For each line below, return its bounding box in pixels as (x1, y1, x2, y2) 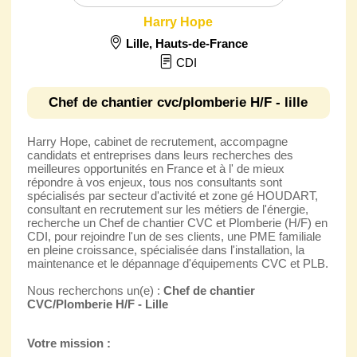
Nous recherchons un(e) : (26, 283, 163, 297)
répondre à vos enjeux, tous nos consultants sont (26, 175, 282, 189)
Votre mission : (26, 335, 111, 350)
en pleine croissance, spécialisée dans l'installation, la (26, 242, 304, 257)
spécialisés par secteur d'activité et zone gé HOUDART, (26, 188, 318, 202)
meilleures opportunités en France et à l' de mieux (26, 161, 284, 175)
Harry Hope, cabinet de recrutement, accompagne (26, 134, 288, 148)
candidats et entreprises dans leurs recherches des (26, 147, 293, 162)
